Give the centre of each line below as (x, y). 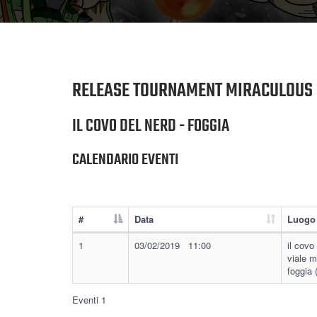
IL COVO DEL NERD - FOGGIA (151, 126)
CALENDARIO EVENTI (125, 160)
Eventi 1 (89, 300)
